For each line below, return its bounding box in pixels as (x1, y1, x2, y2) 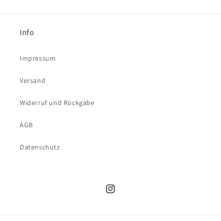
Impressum (20, 54, 56, 63)
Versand (20, 76, 46, 85)
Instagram (106, 189, 139, 199)
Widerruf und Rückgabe (20, 98, 95, 108)
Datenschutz (20, 143, 60, 152)
